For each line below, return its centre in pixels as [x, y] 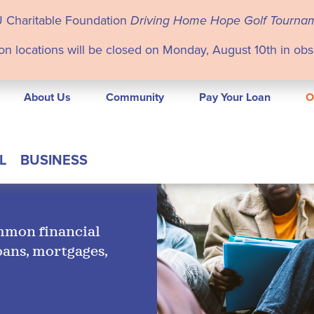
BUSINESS [54, 159]
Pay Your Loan [235, 97]
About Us [47, 97]
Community [135, 97]
